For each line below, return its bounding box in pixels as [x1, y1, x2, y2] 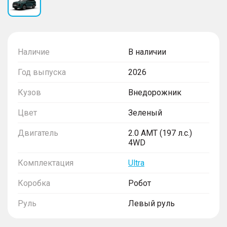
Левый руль [128, 198, 175, 208]
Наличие [18, 47, 50, 57]
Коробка [18, 178, 50, 188]
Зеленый [128, 107, 162, 118]
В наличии [128, 47, 166, 57]
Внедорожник [128, 87, 181, 97]
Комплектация [18, 158, 73, 168]
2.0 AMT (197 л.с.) [128, 128, 192, 138]
